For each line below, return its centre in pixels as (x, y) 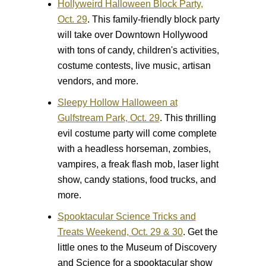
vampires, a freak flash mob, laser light (138, 164)
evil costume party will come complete (137, 133)
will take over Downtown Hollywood (132, 34)
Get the (201, 232)
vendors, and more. (98, 81)
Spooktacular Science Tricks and (126, 216)
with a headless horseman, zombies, (134, 148)
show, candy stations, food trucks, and (137, 179)
